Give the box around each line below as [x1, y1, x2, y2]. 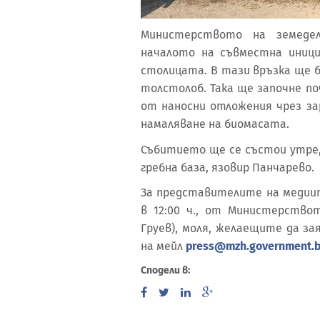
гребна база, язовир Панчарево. [141, 160, 314, 174]
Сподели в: [141, 264, 190, 276]
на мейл [141, 239, 186, 253]
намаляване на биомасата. [141, 117, 289, 131]
